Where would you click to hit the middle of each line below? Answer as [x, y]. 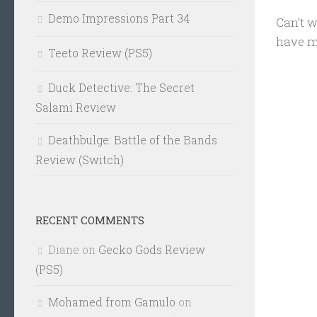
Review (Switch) [80, 160]
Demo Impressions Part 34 [119, 18]
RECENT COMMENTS [90, 220]
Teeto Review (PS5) [100, 53]
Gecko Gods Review [152, 249]
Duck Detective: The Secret [121, 87]
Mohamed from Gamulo [112, 302]
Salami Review [76, 107]
